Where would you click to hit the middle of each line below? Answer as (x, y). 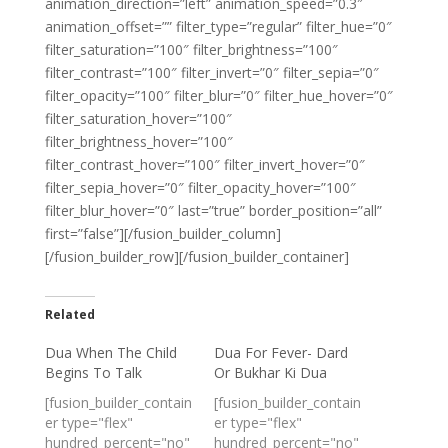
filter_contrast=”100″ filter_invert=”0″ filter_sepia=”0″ (211, 72)
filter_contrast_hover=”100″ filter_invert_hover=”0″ (204, 164)
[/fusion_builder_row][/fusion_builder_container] (196, 256)
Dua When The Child (110, 352)
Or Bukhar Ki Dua (270, 372)
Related (69, 314)
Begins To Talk (93, 372)
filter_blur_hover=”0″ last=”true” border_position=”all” (213, 210)
